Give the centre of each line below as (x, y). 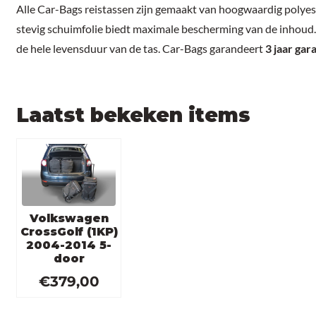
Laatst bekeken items (134, 115)
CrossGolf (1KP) (69, 232)
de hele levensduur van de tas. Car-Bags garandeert (141, 49)
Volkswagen (69, 219)
